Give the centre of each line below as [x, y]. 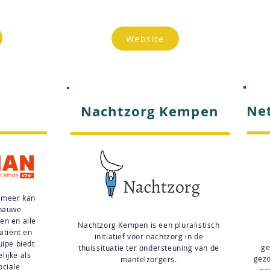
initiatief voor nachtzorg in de [149, 236]
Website [145, 39]
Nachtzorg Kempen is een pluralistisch [149, 225]
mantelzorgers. [149, 259]
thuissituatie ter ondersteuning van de [149, 248]
